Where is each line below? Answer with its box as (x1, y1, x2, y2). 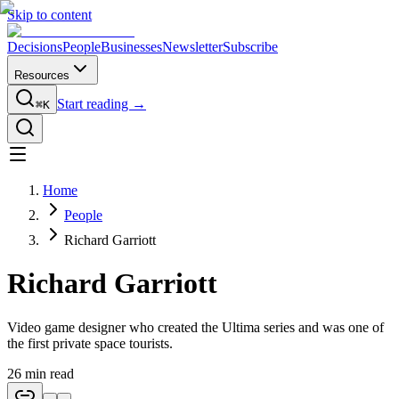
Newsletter (162, 39, 223, 54)
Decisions (7, 39, 62, 54)
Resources (14, 69, 69, 82)
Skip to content (7, 7, 92, 22)
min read (21, 365, 74, 381)
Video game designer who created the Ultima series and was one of (7, 319, 384, 335)
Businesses (101, 39, 162, 54)
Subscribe (223, 39, 278, 54)
